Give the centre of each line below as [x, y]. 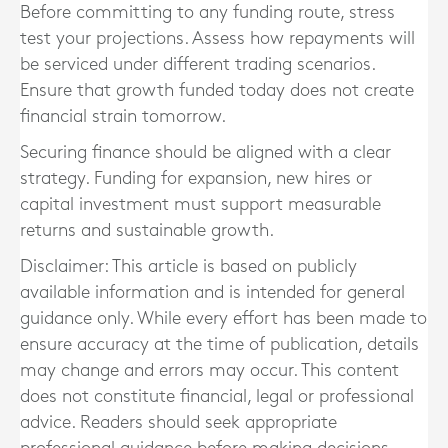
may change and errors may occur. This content [209, 370]
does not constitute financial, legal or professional [217, 396]
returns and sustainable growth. [147, 230]
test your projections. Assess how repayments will [217, 38]
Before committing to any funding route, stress [207, 12]
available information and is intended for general [212, 292]
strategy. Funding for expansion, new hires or [196, 178]
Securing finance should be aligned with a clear [205, 152]
